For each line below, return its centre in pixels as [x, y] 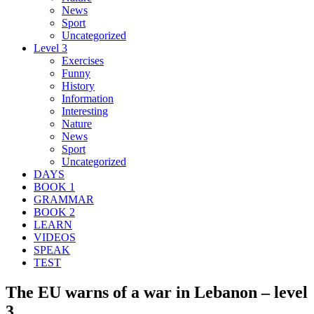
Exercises [83, 60]
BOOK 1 [54, 186]
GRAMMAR [64, 199]
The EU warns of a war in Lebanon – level [157, 292]
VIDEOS [55, 237]
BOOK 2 [54, 212]
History [78, 86]
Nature [77, 123]
